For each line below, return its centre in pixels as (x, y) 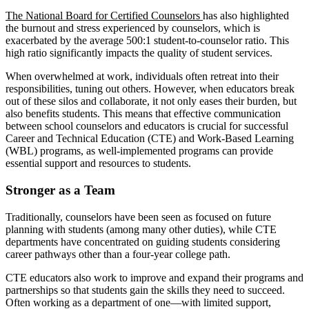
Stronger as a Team (60, 190)
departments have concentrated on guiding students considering (143, 241)
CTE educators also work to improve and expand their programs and (154, 277)
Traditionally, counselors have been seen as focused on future (138, 217)
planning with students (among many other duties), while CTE (141, 229)
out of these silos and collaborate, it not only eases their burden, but (151, 101)
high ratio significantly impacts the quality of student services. (139, 53)
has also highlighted (246, 16)
